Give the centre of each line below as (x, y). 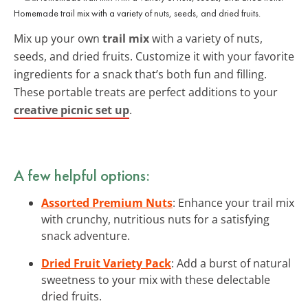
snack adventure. (86, 235)
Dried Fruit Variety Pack (106, 263)
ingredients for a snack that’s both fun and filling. (140, 74)
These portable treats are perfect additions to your (146, 92)
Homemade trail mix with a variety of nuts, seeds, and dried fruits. (137, 13)
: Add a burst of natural (231, 263)
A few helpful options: (82, 175)
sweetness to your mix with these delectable (156, 279)
